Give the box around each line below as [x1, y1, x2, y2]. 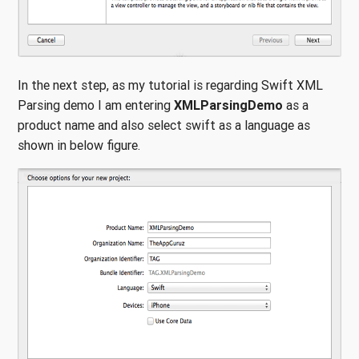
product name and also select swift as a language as [18, 117, 310, 134]
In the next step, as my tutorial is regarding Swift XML [18, 77, 323, 94]
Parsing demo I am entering [18, 97, 174, 114]
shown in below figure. [18, 137, 143, 154]
